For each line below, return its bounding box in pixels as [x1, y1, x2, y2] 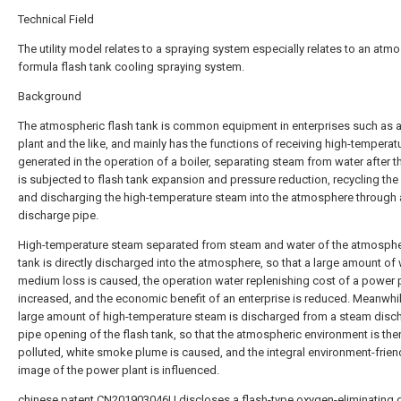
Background [18, 90, 81, 103]
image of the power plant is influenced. [18, 363, 219, 377]
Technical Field [18, 13, 94, 26]
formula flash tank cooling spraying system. [18, 60, 244, 73]
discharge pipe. [18, 209, 98, 222]
